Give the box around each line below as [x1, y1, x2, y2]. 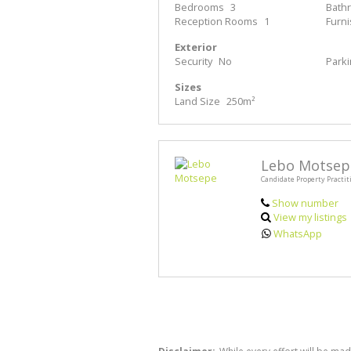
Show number [271, 196, 338, 211]
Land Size [175, 94, 220, 109]
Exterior [175, 40, 217, 55]
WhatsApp [273, 226, 323, 241]
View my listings [273, 210, 348, 225]
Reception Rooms [175, 14, 258, 29]
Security [175, 54, 212, 69]
